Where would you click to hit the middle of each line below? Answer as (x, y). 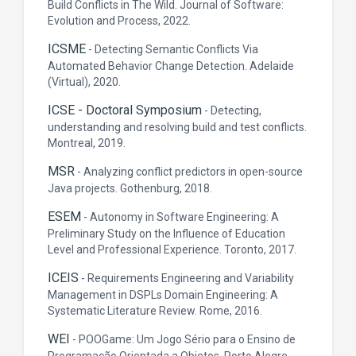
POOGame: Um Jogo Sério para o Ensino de (187, 339)
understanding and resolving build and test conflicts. (177, 127)
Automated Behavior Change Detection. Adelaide (171, 66)
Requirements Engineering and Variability (191, 278)
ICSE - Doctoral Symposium (125, 110)
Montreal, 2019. (87, 143)
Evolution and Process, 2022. (119, 21)
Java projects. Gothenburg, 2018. (130, 188)
